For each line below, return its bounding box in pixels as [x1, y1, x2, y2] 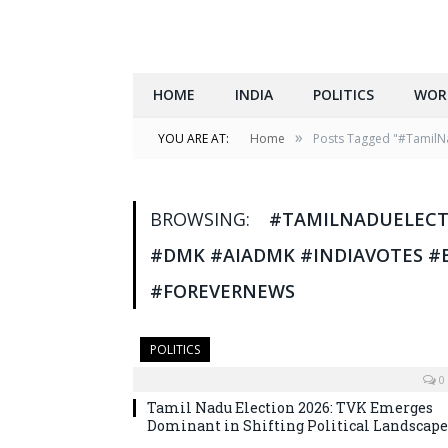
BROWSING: [150, 207, 255, 232]
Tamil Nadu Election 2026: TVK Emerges [147, 398, 433, 418]
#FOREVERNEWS [150, 279, 295, 304]
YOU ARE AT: [158, 130, 229, 148]
